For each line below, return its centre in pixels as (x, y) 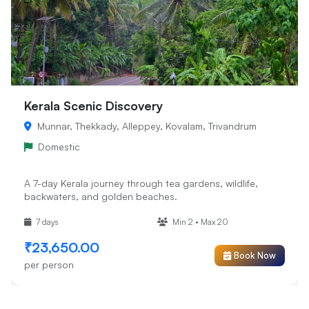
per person (49, 264)
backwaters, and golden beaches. (101, 197)
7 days (46, 221)
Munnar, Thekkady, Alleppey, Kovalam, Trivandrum (146, 126)
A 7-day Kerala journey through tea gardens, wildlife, (141, 183)
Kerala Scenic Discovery (94, 106)
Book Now (255, 256)
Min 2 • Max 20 (199, 221)
